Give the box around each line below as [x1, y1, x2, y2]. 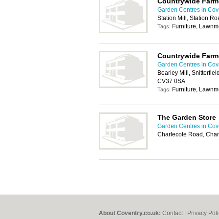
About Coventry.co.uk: [99, 210, 161, 217]
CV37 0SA [157, 78, 185, 85]
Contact [162, 210, 183, 217]
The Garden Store [157, 113, 216, 121]
